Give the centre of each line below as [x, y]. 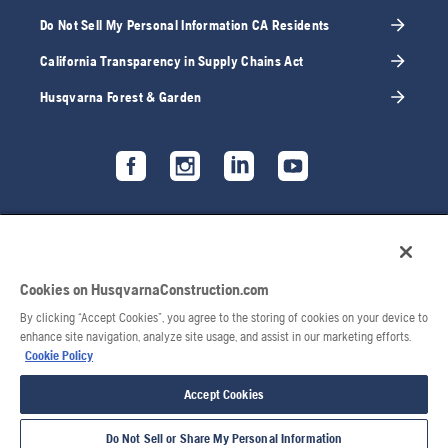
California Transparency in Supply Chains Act [172, 61]
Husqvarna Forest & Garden [121, 97]
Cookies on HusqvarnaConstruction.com [144, 289]
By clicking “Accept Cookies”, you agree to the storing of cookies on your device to [224, 317]
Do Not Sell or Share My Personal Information [224, 438]
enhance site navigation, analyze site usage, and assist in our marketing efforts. [215, 336]
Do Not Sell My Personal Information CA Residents [185, 25]
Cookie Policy [59, 355]
